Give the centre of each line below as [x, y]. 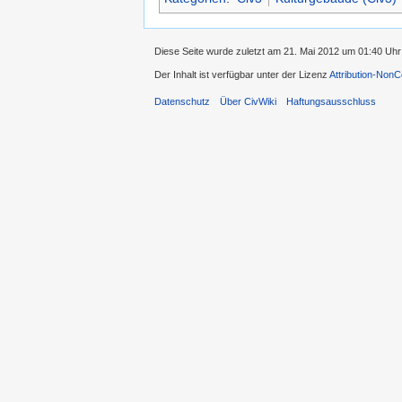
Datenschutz [182, 102]
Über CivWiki [249, 102]
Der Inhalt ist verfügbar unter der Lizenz [242, 75]
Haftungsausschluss [332, 102]
